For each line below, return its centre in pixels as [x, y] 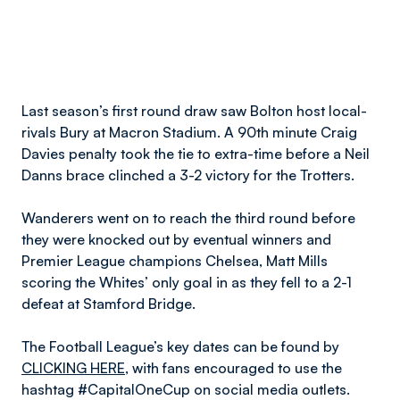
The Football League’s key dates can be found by [180, 346]
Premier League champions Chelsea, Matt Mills [175, 261]
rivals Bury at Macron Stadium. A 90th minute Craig [189, 132]
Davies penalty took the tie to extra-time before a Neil [196, 154]
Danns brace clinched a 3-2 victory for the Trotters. [188, 175]
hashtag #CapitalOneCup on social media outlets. [186, 389]
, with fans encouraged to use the [233, 368]
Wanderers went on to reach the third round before [188, 218]
